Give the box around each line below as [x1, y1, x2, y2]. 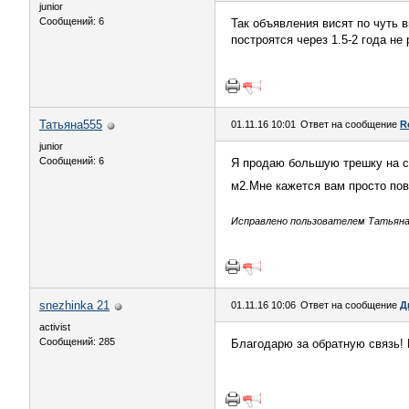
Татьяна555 [39, 118, 102, 131]
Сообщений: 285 [39, 336, 115, 347]
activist [39, 321, 70, 332]
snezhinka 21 [39, 299, 110, 312]
